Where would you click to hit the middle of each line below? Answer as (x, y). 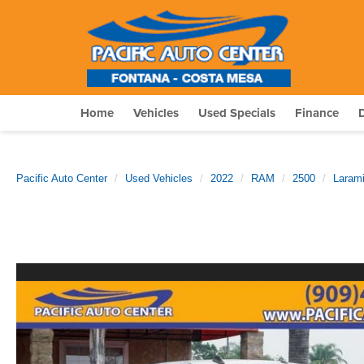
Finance (317, 113)
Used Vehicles (159, 178)
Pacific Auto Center (62, 178)
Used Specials (237, 113)
